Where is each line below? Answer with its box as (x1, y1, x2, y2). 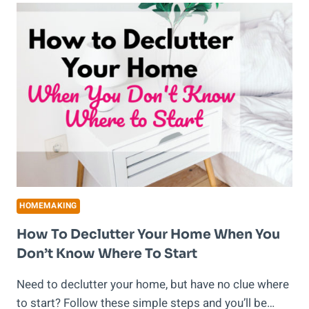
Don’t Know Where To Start (17, 245, 197, 262)
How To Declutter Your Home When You (17, 226, 280, 243)
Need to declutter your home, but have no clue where (17, 275, 289, 293)
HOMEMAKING (19, 199, 77, 212)
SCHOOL (72, 28, 112, 43)
